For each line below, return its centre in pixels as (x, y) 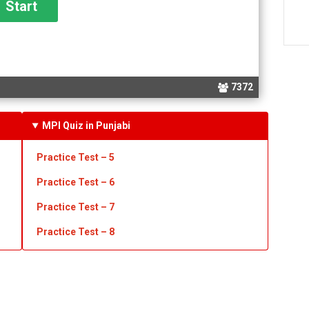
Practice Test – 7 (75, 207)
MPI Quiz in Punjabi (87, 126)
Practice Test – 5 (75, 157)
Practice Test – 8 (75, 232)
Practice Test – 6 (75, 182)
